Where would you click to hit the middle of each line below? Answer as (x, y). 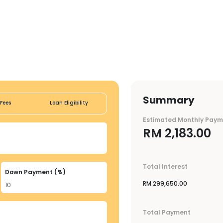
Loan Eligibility (69, 103)
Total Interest (165, 167)
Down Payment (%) (35, 172)
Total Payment (167, 212)
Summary (169, 100)
